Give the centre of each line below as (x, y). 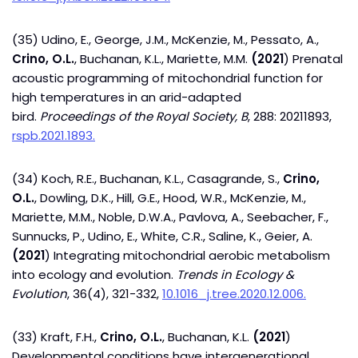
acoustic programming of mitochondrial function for (167, 78)
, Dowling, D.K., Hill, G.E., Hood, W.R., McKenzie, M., (170, 198)
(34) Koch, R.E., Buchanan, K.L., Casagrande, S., (147, 179)
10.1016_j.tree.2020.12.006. (234, 294)
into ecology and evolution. (94, 274)
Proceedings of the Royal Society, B (144, 116)
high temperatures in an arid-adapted (127, 97)
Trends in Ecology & (235, 274)
